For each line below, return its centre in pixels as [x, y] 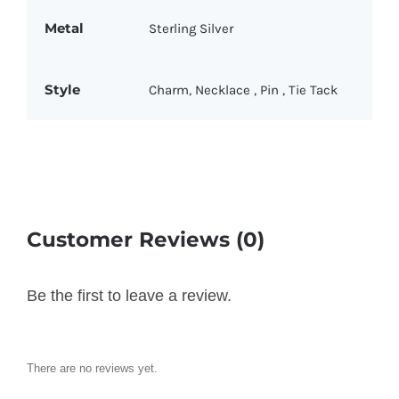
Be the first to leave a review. [129, 296]
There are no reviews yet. [92, 369]
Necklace [224, 90]
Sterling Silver [191, 29]
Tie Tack [313, 90]
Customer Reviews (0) [145, 240]
